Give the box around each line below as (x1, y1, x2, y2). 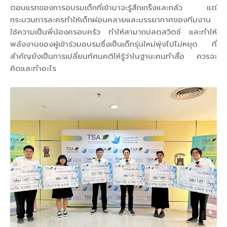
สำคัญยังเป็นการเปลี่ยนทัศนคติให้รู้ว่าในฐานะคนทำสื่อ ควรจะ (10, 51, 217, 61)
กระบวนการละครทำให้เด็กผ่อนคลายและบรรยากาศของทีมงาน (10, 14, 211, 24)
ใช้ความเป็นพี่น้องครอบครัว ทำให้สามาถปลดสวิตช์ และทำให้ (10, 26, 217, 36)
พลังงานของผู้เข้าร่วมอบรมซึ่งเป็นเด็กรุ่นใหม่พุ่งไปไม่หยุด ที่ (10, 39, 217, 49)
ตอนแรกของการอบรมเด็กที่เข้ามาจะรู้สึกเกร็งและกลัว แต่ (10, 2, 217, 12)
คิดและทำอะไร (10, 63, 56, 73)
